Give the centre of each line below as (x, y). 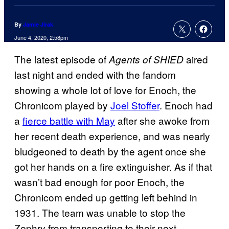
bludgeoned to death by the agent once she (110, 151)
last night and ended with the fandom (95, 75)
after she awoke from (162, 121)
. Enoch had (186, 105)
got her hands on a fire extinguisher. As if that (113, 167)
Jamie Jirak (38, 25)
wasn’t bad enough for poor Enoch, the (99, 182)
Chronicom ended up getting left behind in (106, 197)
